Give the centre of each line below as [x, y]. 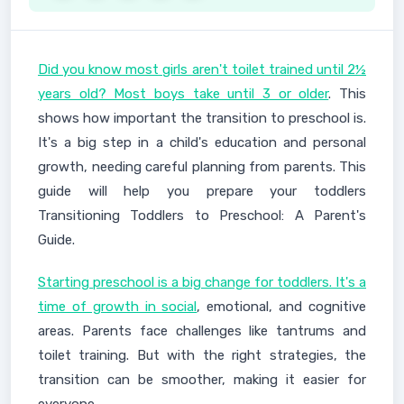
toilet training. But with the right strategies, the [202, 355]
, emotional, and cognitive [282, 307]
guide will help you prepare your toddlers [202, 191]
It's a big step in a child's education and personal [202, 142]
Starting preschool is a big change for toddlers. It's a [202, 282]
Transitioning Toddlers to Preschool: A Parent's [202, 216]
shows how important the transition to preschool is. [202, 118]
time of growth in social [118, 307]
